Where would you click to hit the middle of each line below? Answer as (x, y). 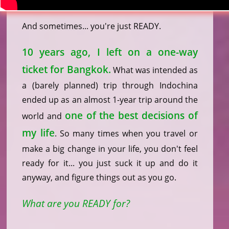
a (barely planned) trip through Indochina (110, 86)
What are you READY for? (76, 203)
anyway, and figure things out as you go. (99, 178)
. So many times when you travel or (126, 134)
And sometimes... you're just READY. (92, 26)
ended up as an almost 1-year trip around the (110, 100)
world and (43, 116)
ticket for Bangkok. (66, 70)
